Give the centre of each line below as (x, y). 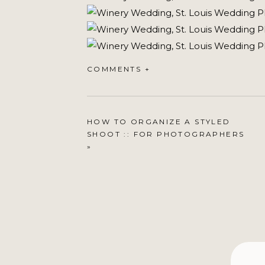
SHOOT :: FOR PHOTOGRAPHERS (166, 134)
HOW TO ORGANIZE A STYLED (159, 122)
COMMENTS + (119, 69)
